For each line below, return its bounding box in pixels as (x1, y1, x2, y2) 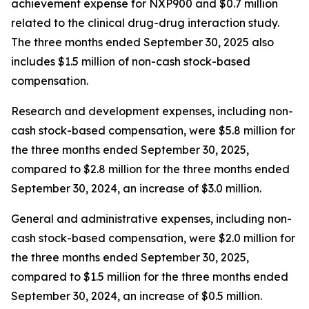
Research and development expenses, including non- (11, 104, 293, 118)
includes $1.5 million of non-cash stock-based (11, 54, 250, 68)
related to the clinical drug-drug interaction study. (11, 16, 279, 30)
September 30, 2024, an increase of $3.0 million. (11, 181, 261, 195)
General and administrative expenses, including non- (11, 212, 292, 226)
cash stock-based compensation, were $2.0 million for (11, 231, 295, 245)
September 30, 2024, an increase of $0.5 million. (11, 289, 262, 303)
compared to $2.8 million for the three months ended (11, 162, 290, 176)
